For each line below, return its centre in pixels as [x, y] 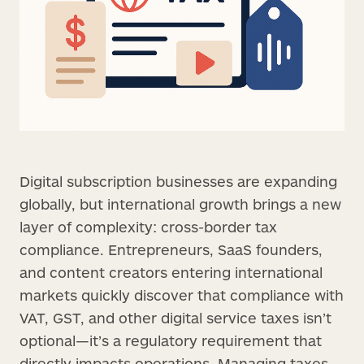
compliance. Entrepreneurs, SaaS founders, [171, 249]
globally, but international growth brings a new [180, 204]
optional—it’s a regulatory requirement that [171, 340]
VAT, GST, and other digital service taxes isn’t [175, 317]
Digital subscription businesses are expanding [178, 181]
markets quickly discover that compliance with [182, 295]
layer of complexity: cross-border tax [148, 226]
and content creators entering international [171, 272]
